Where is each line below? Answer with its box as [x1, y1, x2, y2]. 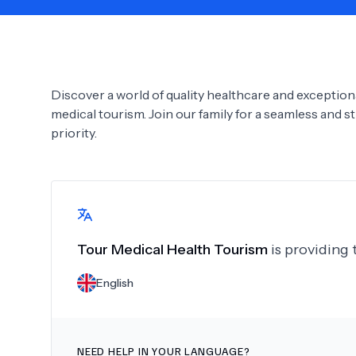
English [96, 276, 133, 290]
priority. [51, 125, 97, 141]
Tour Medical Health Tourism [77, 241, 268, 258]
